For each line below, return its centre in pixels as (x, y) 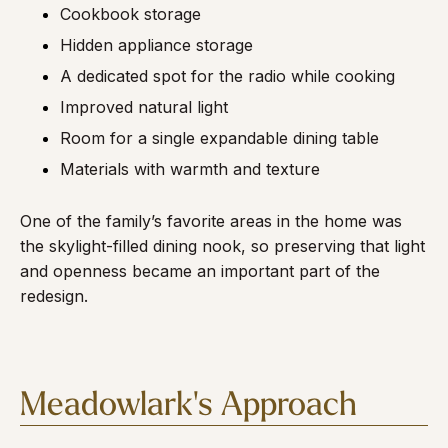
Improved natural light (144, 107)
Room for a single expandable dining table (219, 138)
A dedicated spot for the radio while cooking (227, 76)
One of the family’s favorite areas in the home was (211, 221)
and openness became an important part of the (200, 271)
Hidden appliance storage (156, 45)
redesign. (54, 296)
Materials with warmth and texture (190, 169)
